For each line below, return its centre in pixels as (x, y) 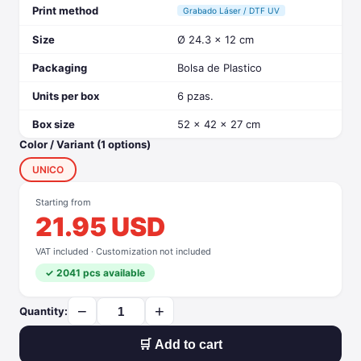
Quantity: (44, 311)
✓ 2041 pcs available (95, 273)
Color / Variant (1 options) (85, 144)
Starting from (63, 202)
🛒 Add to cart (180, 344)
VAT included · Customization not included (123, 251)
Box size (54, 124)
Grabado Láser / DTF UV (231, 10)
